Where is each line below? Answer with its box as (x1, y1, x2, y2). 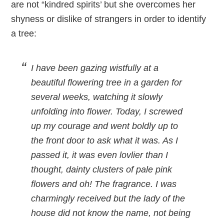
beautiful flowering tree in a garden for (31, 77, 182, 87)
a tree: (11, 28, 37, 38)
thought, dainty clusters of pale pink (31, 164, 172, 174)
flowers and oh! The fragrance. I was (31, 179, 177, 189)
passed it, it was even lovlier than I (31, 150, 168, 160)
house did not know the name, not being (31, 208, 191, 218)
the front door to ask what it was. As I (31, 135, 178, 145)
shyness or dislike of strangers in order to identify (11, 14, 206, 24)
